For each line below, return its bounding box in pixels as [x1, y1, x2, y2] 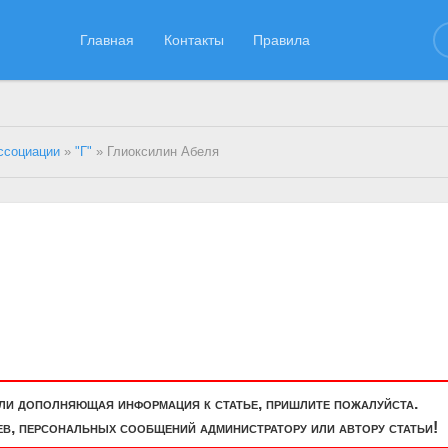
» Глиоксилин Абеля [92, 145, 220, 159]
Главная [80, 31, 135, 48]
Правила [253, 31, 311, 48]
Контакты [163, 31, 224, 48]
